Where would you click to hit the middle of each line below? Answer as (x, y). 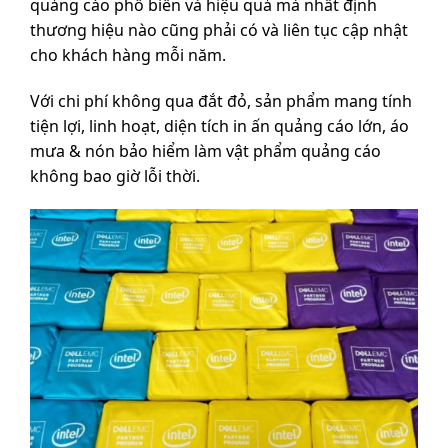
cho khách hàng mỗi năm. (128, 54)
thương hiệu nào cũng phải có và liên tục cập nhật (219, 29)
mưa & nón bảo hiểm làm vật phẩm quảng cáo (205, 150)
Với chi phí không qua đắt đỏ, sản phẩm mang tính (221, 100)
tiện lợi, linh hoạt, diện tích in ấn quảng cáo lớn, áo (219, 125)
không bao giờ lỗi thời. (115, 175)
